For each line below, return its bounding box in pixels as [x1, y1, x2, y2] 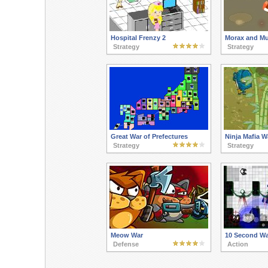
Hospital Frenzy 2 [110, 34, 166, 41]
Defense [112, 240, 139, 248]
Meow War [110, 232, 143, 239]
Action [227, 240, 248, 248]
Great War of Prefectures [110, 133, 188, 140]
